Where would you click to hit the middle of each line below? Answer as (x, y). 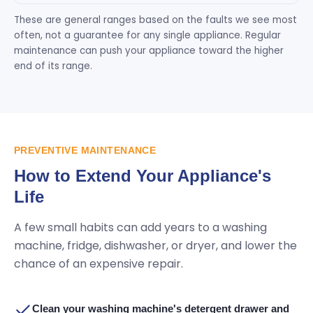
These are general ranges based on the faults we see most (155, 20)
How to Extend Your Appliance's (143, 176)
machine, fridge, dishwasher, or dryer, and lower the (155, 246)
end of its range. (53, 66)
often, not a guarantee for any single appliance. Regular (147, 35)
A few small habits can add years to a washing (140, 227)
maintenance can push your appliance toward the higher (149, 51)
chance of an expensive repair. (99, 264)
